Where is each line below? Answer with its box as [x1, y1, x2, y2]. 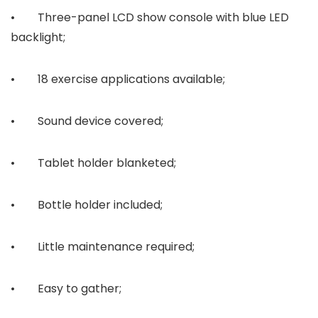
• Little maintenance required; [11, 238, 194, 256]
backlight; [11, 29, 65, 46]
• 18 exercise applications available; [11, 71, 225, 88]
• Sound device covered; [11, 113, 163, 130]
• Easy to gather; [11, 280, 121, 297]
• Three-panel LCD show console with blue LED [11, 9, 289, 26]
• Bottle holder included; [11, 197, 163, 214]
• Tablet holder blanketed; [11, 155, 176, 172]
